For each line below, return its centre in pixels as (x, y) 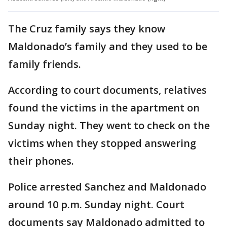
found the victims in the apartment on (104, 107)
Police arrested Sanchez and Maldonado (107, 186)
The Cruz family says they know (87, 28)
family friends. (45, 64)
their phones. (41, 161)
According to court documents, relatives (107, 90)
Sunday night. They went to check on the (109, 125)
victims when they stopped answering (102, 143)
